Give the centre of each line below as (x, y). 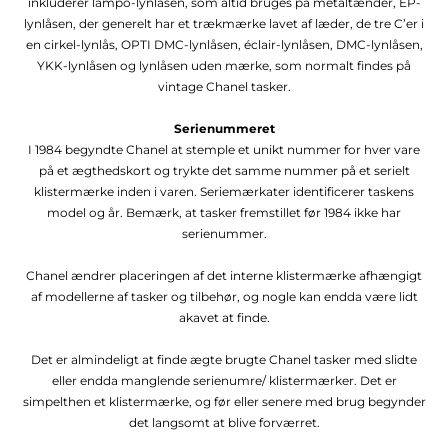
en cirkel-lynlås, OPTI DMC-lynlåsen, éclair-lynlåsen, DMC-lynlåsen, (224, 44)
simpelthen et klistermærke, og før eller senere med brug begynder (224, 401)
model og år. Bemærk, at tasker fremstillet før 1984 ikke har (224, 212)
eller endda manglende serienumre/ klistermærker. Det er (224, 380)
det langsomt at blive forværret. (224, 422)
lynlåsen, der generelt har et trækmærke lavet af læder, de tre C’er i (224, 23)
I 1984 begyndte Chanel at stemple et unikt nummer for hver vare (224, 149)
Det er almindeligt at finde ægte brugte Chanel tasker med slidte (224, 359)
